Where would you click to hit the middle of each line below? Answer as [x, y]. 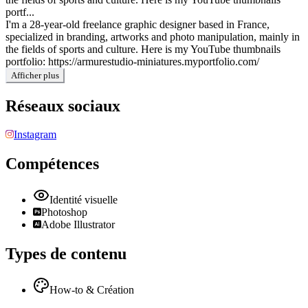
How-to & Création [92, 290]
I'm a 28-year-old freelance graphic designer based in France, [137, 24]
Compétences [52, 164]
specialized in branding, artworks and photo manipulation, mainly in [153, 36]
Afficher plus [35, 75]
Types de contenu [66, 254]
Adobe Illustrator [78, 225]
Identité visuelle [84, 200]
